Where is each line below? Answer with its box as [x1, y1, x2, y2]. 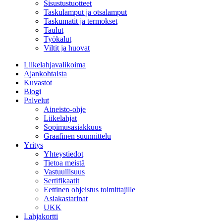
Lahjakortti [24, 212, 58, 221]
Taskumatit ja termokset [44, 17, 117, 25]
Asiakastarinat [44, 194, 88, 203]
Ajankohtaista [24, 69, 67, 78]
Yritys [24, 141, 43, 149]
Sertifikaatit [44, 176, 79, 185]
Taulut [44, 26, 63, 34]
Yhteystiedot [44, 150, 83, 158]
